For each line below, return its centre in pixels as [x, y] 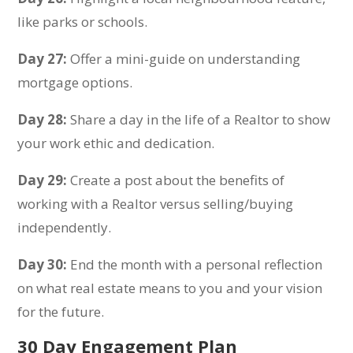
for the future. [61, 312]
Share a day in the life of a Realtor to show [199, 119]
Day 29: [43, 180]
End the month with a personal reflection [195, 264]
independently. [65, 227]
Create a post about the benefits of [176, 180]
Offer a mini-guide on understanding [184, 59]
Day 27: [43, 59]
